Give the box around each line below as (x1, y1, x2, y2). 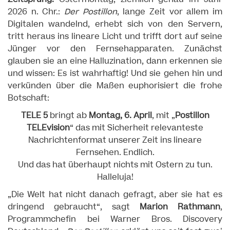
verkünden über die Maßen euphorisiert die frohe (8, 80, 222, 91)
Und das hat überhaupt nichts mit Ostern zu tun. (17, 159, 213, 170)
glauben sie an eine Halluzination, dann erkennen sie (8, 55, 222, 67)
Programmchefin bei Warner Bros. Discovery (8, 214, 222, 225)
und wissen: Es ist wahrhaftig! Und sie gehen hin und (8, 68, 222, 79)
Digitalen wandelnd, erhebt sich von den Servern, (8, 18, 222, 30)
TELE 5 (21, 110, 48, 121)
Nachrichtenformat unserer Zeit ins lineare (28, 135, 202, 146)
